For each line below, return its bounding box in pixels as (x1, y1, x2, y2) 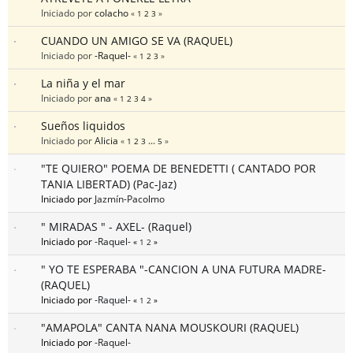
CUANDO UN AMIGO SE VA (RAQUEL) (41, 33, 232, 49)
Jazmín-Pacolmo (95, 192, 165, 206)
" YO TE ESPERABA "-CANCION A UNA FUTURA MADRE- (41, 262, 326, 277)
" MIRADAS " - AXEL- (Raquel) (41, 219, 191, 235)
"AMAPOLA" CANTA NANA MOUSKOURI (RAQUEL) (41, 320, 299, 336)
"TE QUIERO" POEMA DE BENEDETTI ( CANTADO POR (41, 161, 316, 176)
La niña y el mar (41, 76, 125, 91)
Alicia (95, 134, 118, 147)
